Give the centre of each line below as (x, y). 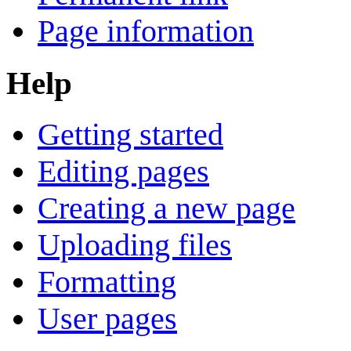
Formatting (107, 282)
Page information (146, 31)
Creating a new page (166, 208)
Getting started (130, 135)
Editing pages (123, 172)
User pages (107, 319)
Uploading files (135, 245)
